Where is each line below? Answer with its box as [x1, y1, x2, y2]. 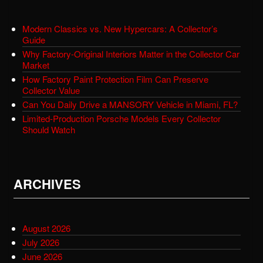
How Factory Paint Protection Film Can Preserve [22, 72, 208, 85]
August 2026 [22, 221, 70, 234]
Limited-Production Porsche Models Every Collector [22, 112, 221, 124]
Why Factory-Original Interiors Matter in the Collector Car [22, 47, 240, 60]
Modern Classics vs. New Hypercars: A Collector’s [22, 22, 218, 35]
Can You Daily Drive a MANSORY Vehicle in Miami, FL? [22, 97, 238, 110]
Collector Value [22, 83, 80, 96]
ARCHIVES [14, 174, 81, 193]
